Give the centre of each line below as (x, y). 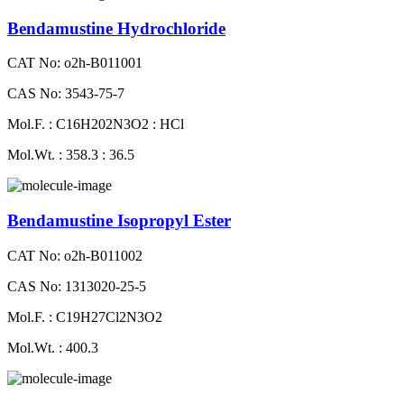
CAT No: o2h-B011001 (75, 63)
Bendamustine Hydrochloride (116, 28)
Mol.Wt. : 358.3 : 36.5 (71, 155)
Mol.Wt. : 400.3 (53, 347)
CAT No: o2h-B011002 (75, 255)
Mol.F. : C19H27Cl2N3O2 (85, 317)
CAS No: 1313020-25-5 (77, 286)
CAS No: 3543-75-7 (66, 94)
